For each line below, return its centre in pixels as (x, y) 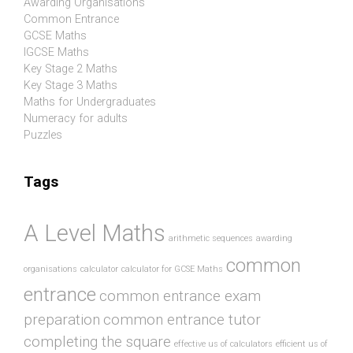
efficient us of (302, 344)
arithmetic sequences (211, 239)
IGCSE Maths (56, 52)
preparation (62, 320)
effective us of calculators (223, 344)
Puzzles (43, 135)
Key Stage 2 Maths (71, 69)
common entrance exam (180, 296)
